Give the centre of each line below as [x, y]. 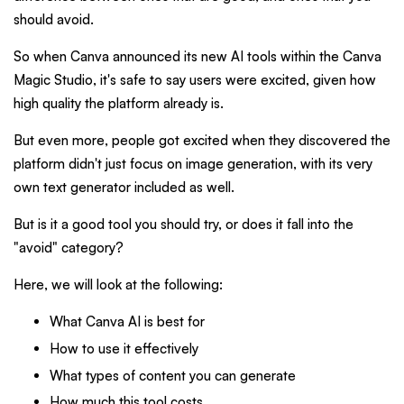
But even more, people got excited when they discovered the [202, 141]
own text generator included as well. [124, 188]
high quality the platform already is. [119, 104]
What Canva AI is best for [127, 322]
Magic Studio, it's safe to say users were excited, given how [195, 80]
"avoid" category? [69, 248]
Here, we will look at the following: [118, 285]
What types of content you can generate [173, 375]
